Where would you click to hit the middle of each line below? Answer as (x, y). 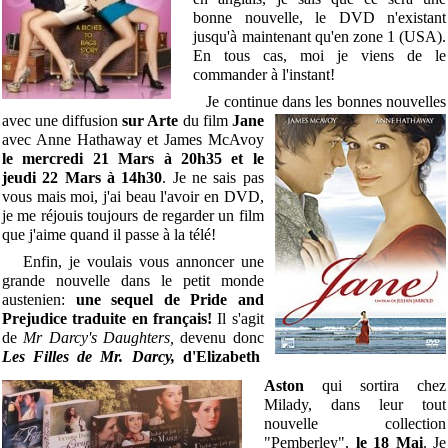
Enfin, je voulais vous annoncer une (133, 261)
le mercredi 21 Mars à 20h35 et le (133, 158)
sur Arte (150, 120)
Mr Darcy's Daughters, (102, 337)
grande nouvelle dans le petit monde (133, 280)
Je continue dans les (263, 101)
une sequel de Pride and (169, 299)
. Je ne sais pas (213, 177)
